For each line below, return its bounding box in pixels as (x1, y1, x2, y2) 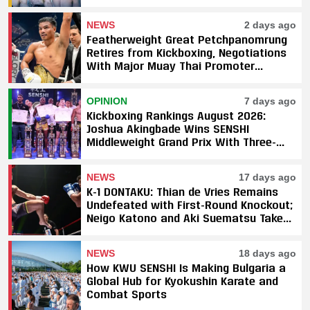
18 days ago (239, 248, 296, 259)
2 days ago (244, 19, 296, 31)
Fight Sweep (86, 148, 150, 162)
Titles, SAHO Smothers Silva (86, 224, 233, 238)
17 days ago (239, 172, 296, 183)
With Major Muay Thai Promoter (86, 59, 255, 73)
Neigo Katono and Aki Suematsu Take (86, 211, 283, 225)
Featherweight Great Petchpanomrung (86, 33, 287, 46)
